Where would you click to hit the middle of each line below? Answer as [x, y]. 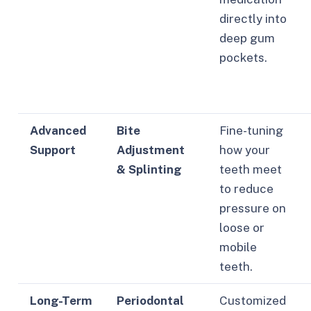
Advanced [58, 131]
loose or [242, 228]
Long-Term [61, 301]
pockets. [243, 58]
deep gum [247, 39]
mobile [238, 247]
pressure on [252, 209]
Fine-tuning [251, 131]
